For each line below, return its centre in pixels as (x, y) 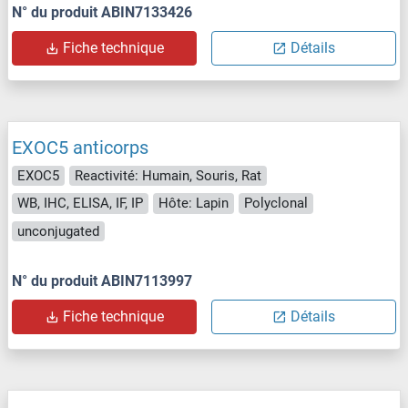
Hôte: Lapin (194, 204)
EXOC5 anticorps (80, 147)
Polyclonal (276, 204)
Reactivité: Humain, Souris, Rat (168, 175)
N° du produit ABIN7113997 (102, 281)
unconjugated (58, 231)
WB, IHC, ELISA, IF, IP (80, 204)
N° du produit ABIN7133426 (102, 12)
